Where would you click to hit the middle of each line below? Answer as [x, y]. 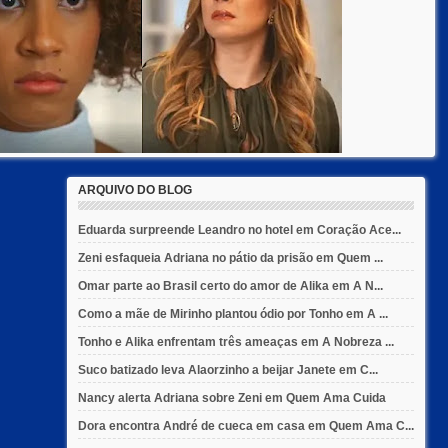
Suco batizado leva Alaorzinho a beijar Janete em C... [228, 370]
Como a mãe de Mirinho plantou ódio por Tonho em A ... [233, 314]
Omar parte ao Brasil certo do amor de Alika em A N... [230, 286]
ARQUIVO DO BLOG [135, 190]
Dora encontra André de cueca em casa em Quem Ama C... [246, 426]
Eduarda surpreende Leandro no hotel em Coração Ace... [239, 230]
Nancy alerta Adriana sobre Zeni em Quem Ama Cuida [232, 398]
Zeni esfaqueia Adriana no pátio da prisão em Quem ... [230, 258]
